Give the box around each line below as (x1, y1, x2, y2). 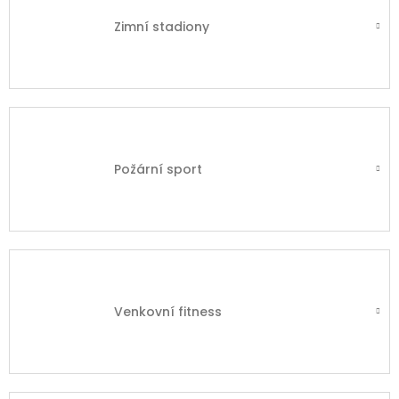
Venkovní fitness (114, 303, 222, 322)
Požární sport (114, 160, 202, 179)
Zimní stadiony (114, 18, 209, 37)
